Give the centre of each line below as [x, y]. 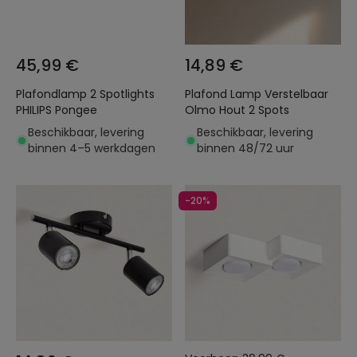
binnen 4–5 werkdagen [92, 148]
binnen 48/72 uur [245, 148]
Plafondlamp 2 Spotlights [85, 94]
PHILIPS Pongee [57, 110]
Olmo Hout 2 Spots [237, 110]
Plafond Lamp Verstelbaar [257, 94]
